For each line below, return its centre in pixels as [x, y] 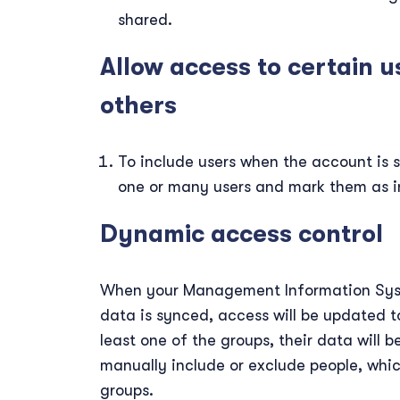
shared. [145, 19]
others [138, 105]
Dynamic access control [242, 234]
